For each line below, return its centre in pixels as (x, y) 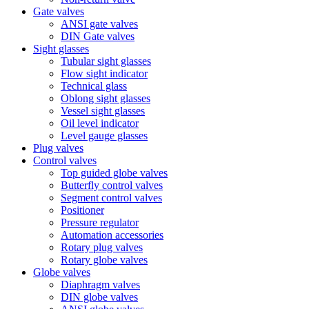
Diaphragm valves (100, 285)
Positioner (82, 210)
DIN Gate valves (98, 36)
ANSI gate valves (99, 24)
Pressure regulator (100, 222)
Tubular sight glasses (106, 61)
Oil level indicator (100, 123)
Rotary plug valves (102, 247)
